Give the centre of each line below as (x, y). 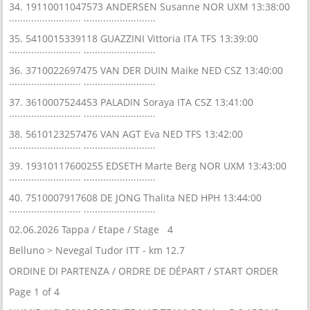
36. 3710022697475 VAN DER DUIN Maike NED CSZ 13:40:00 (146, 70)
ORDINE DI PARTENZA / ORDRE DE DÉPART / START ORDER (144, 271)
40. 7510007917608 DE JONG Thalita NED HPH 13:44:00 (136, 197)
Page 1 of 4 (35, 291)
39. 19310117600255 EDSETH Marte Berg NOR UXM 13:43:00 (148, 165)
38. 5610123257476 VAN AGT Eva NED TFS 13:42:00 (126, 134)
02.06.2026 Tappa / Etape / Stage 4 (91, 229)
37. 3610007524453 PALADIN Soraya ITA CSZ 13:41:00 (131, 102)
